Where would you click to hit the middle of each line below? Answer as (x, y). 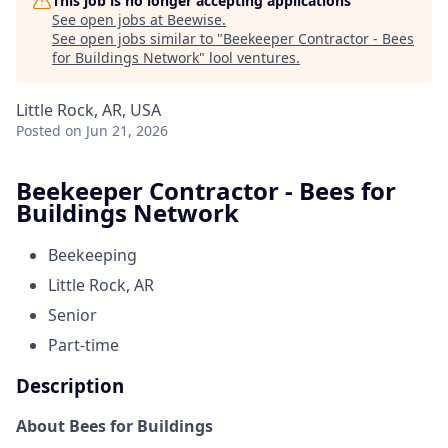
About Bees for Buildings (114, 426)
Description (70, 385)
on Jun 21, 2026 (116, 130)
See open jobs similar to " (137, 38)
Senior (72, 314)
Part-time (83, 344)
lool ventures (252, 57)
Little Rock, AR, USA (88, 110)
